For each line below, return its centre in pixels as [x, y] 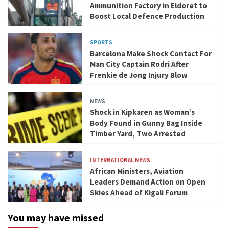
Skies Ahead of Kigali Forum [139, 193]
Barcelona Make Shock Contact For [151, 54]
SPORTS [101, 43]
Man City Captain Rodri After [140, 64]
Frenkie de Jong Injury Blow [139, 75]
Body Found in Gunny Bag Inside [146, 123]
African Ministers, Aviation [137, 171]
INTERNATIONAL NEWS [120, 160]
